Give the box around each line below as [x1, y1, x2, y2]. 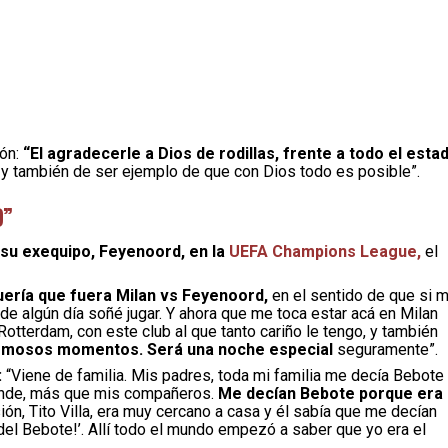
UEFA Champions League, [229, 242, 421, 261]
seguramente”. [333, 340, 438, 359]
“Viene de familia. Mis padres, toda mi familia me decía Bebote [2, 366, 444, 385]
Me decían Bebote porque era [218, 384, 443, 403]
